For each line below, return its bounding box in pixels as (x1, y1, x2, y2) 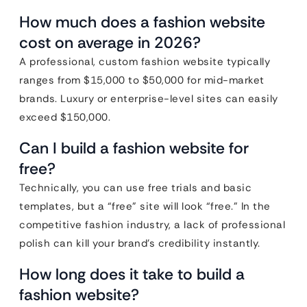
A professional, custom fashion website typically (19, 55, 270, 69)
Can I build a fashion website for (19, 138, 249, 158)
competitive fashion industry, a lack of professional (19, 218, 285, 232)
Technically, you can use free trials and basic (19, 181, 251, 195)
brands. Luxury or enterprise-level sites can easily (19, 92, 278, 106)
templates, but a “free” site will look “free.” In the (19, 199, 271, 213)
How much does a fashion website (19, 12, 265, 32)
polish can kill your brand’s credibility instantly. (19, 236, 260, 250)
